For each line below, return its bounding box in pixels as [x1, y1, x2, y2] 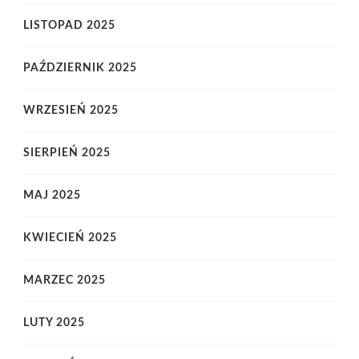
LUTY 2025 [23, 317, 85, 329]
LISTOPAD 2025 [23, 20, 115, 32]
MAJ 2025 [23, 190, 81, 202]
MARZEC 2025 [23, 275, 106, 287]
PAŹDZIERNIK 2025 [23, 63, 137, 75]
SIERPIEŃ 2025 [23, 147, 111, 159]
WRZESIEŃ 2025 [23, 105, 119, 117]
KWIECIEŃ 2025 [23, 232, 117, 244]
